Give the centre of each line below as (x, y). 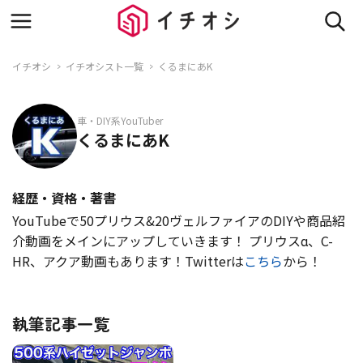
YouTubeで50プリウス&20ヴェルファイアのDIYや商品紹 (179, 220)
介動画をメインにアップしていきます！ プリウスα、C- (173, 240)
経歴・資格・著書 (64, 197)
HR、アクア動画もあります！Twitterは (128, 261)
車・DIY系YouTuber (120, 120)
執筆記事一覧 (61, 323)
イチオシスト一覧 (105, 66)
